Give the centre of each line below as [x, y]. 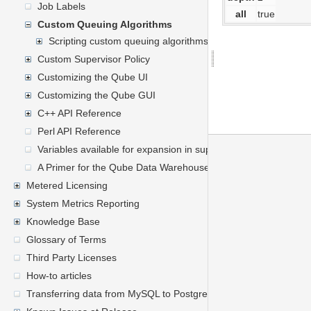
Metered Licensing [67, 185]
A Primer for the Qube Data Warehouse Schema [143, 167]
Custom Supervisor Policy [94, 59]
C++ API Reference [79, 113]
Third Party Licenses [72, 258]
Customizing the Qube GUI [96, 95]
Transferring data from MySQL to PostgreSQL [127, 294]
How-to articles [59, 276]
